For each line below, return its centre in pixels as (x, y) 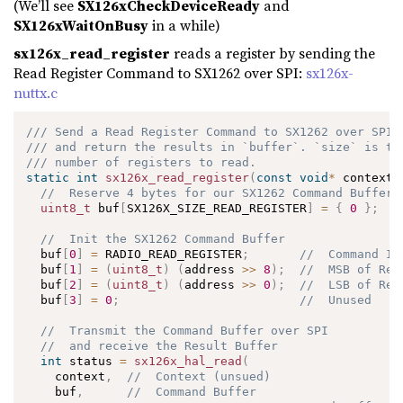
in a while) (184, 25)
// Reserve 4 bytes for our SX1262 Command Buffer (217, 193)
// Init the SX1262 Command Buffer (163, 239)
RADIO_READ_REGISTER (170, 255)
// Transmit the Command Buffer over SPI (188, 331)
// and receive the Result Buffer (160, 346)
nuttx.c (36, 93)
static (48, 178)
